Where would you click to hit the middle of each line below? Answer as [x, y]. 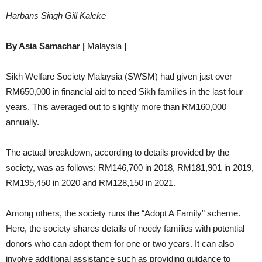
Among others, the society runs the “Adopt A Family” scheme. [123, 213]
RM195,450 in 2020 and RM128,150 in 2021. [91, 183]
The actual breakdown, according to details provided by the [118, 152]
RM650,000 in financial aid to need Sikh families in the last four [124, 92]
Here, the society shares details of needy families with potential [125, 228]
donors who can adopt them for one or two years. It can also [120, 244]
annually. [23, 122]
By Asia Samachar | [46, 46]
